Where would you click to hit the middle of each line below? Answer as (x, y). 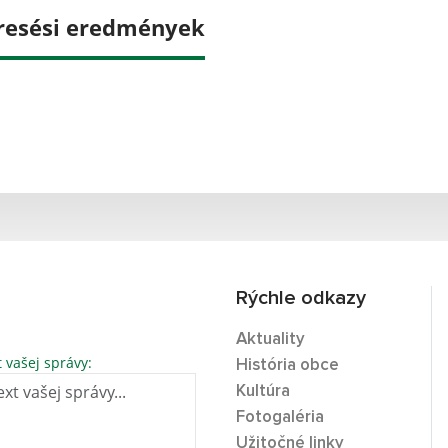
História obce (287, 365)
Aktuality (270, 339)
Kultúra (263, 391)
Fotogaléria (280, 417)
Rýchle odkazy (301, 297)
